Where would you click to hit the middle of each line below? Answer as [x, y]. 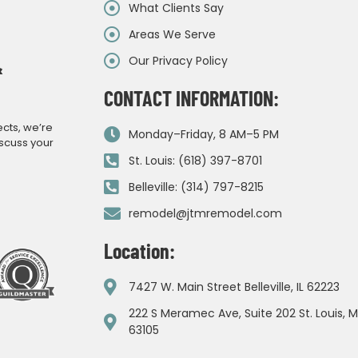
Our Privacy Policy [178, 61]
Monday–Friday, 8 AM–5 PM [203, 135]
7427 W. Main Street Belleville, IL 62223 [234, 287]
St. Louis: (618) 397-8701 [195, 161]
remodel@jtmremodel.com [205, 214]
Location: [139, 251]
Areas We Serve [172, 35]
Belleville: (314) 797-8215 [196, 187]
